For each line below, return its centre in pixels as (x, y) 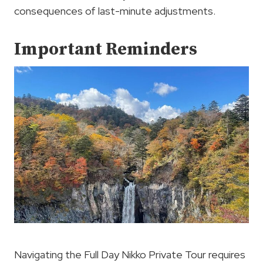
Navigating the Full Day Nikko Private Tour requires (130, 254)
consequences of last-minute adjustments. (115, 11)
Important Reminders (106, 50)
